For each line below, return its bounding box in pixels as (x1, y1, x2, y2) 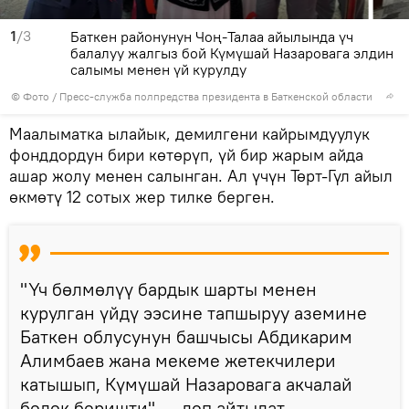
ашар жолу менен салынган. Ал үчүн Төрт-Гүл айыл (9, 164, 393, 186)
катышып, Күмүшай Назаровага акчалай (20, 372, 352, 395)
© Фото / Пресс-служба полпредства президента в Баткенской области (11, 89, 372, 103)
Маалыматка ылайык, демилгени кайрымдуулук (9, 122, 370, 144)
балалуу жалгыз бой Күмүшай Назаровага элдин (70, 43, 393, 62)
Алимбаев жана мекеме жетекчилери (20, 348, 336, 372)
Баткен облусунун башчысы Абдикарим (20, 324, 352, 348)
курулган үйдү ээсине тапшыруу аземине (20, 300, 367, 324)
